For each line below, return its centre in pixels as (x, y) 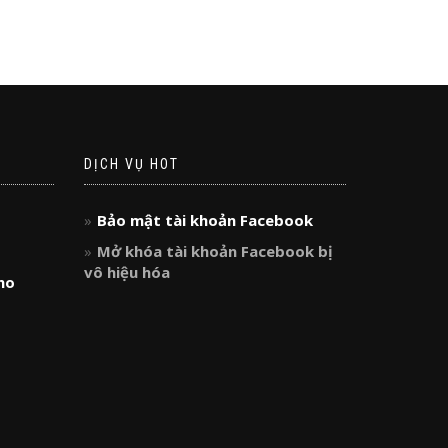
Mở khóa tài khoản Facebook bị (214, 251)
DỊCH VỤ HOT (131, 164)
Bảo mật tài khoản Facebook (204, 220)
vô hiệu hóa (126, 272)
